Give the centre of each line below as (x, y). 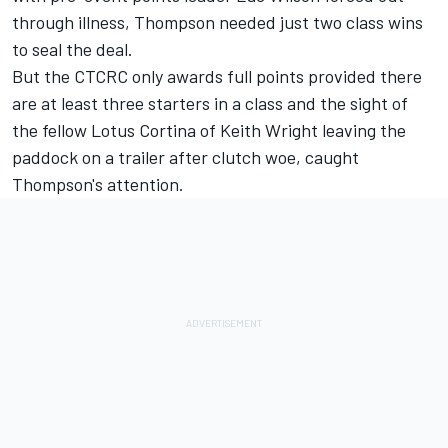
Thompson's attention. (98, 184)
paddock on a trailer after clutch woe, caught (185, 157)
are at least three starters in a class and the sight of (210, 103)
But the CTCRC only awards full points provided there (217, 76)
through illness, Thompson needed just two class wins (217, 22)
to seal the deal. (72, 49)
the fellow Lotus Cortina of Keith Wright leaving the (209, 130)
